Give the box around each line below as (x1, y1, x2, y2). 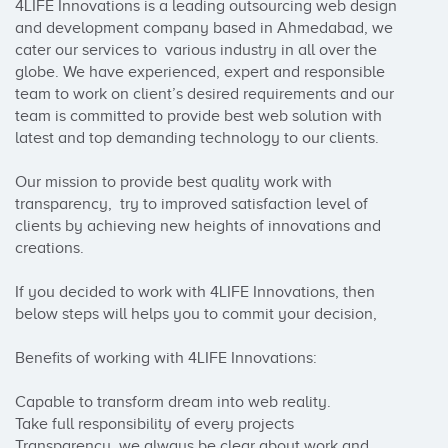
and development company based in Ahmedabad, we (15, 19, 393, 37)
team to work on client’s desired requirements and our (15, 85, 394, 103)
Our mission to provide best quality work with (15, 173, 332, 191)
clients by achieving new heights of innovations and (15, 217, 381, 235)
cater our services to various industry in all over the (15, 41, 377, 59)
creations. (15, 239, 84, 257)
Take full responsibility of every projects (15, 415, 302, 433)
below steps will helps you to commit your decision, (15, 305, 381, 323)
